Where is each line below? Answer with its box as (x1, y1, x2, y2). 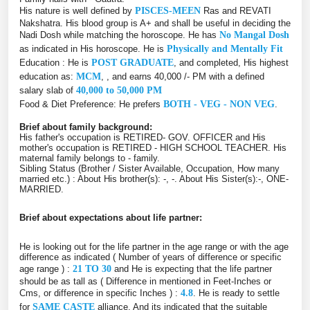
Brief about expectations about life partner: (19, 212, 202, 224)
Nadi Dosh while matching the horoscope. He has (19, 29, 219, 40)
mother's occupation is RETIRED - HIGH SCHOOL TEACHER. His (19, 142, 286, 153)
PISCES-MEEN (135, 5, 201, 16)
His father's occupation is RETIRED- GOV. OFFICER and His (19, 131, 266, 143)
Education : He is (19, 57, 91, 68)
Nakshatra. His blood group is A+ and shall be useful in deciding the (19, 17, 291, 28)
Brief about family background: (19, 121, 152, 132)
